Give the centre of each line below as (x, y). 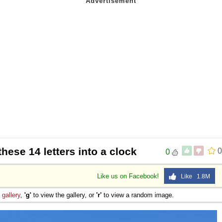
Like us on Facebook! (129, 176)
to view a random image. (138, 195)
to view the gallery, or (64, 195)
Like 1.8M (193, 176)
